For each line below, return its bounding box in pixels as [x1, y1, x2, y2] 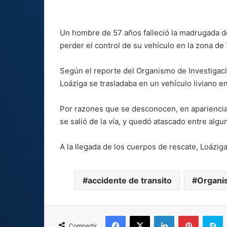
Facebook [125, 211, 156, 220]
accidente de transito [87, 175, 172, 186]
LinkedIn [174, 211, 200, 220]
